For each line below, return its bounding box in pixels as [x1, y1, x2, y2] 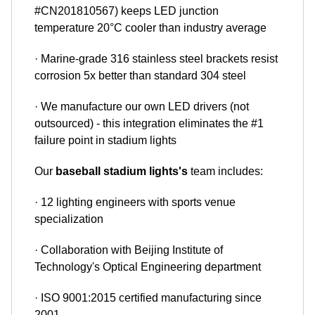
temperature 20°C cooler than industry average [34, 21, 266, 34]
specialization [34, 212, 103, 225]
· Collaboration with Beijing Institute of [34, 243, 223, 256]
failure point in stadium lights [34, 134, 176, 146]
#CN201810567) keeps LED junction [34, 4, 219, 17]
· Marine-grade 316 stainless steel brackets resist [34, 52, 278, 65]
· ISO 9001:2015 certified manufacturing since [34, 291, 262, 304]
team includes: [191, 165, 263, 177]
